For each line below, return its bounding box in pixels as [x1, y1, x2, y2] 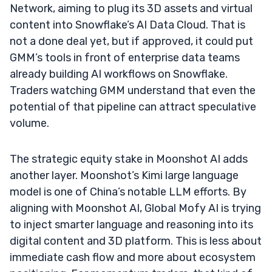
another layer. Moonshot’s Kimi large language [10, 168, 239, 182]
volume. [10, 116, 49, 130]
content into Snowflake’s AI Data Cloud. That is [10, 18, 245, 32]
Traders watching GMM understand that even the [10, 83, 256, 97]
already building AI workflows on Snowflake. [10, 67, 228, 81]
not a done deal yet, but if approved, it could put [10, 34, 253, 48]
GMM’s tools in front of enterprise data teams [10, 50, 240, 64]
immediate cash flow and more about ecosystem [10, 250, 256, 264]
